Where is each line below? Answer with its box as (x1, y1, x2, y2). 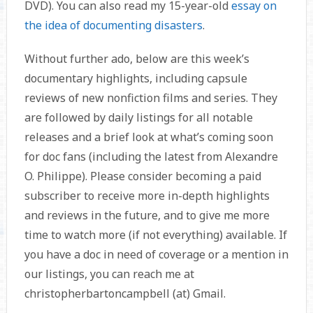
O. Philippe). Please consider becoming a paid (24, 168, 261, 184)
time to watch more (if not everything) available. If (24, 227, 287, 243)
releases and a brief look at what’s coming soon (24, 129, 273, 145)
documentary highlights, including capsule (24, 71, 247, 87)
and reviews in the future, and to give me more (24, 208, 270, 224)
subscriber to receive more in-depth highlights (24, 188, 270, 204)
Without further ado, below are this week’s (24, 51, 249, 67)
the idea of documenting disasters (24, 17, 203, 34)
